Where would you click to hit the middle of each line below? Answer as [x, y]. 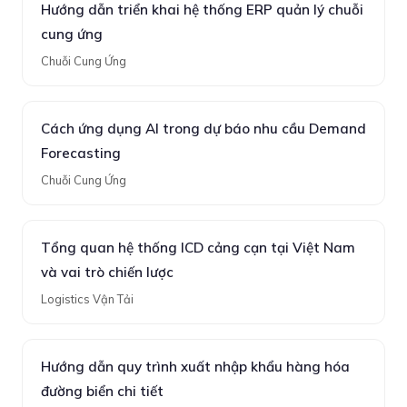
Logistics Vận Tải [87, 299]
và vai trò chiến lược [107, 272]
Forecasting [81, 153]
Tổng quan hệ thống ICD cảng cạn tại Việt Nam [198, 248]
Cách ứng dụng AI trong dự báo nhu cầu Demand [203, 129]
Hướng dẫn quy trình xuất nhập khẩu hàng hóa [195, 367]
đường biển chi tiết [102, 391]
